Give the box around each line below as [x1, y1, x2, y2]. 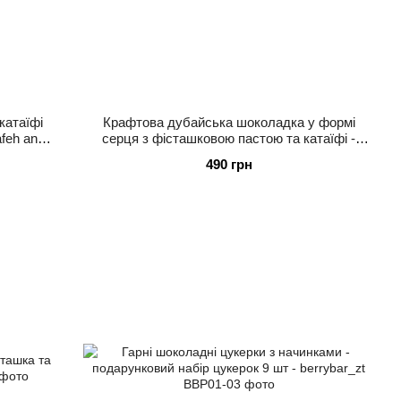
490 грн [205, 157, 252, 173]
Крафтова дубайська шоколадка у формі [102, 115, 355, 131]
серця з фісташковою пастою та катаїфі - [102, 131, 356, 147]
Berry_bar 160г [184, 147, 273, 163]
